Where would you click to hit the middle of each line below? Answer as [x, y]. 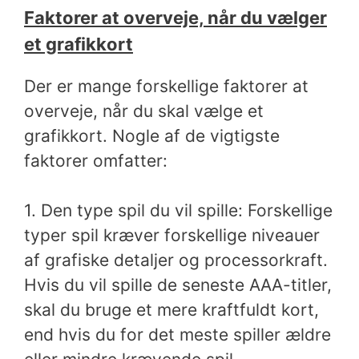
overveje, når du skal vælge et [144, 111]
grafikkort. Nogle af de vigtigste [152, 135]
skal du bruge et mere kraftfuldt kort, [171, 310]
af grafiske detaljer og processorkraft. [176, 260]
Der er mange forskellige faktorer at [166, 86]
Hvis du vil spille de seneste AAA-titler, [178, 285]
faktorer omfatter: [96, 160]
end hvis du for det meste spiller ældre [177, 335]
